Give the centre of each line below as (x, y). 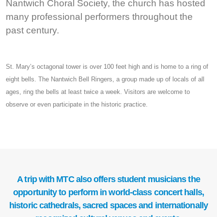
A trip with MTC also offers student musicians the (108, 179)
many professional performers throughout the (99, 17)
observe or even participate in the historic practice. (77, 105)
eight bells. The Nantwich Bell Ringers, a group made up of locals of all (105, 79)
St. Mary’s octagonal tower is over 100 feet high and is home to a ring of (107, 67)
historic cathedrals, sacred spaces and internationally (108, 206)
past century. (32, 31)
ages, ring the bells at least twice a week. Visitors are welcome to (98, 92)
